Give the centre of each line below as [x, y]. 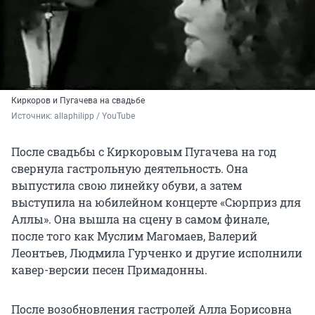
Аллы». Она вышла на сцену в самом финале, [140, 219]
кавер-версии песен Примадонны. [109, 270]
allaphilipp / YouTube [95, 116]
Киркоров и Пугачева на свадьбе [78, 101]
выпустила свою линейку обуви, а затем [127, 186]
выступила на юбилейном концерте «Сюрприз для [156, 202]
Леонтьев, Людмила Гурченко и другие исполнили [157, 253]
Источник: [33, 116]
